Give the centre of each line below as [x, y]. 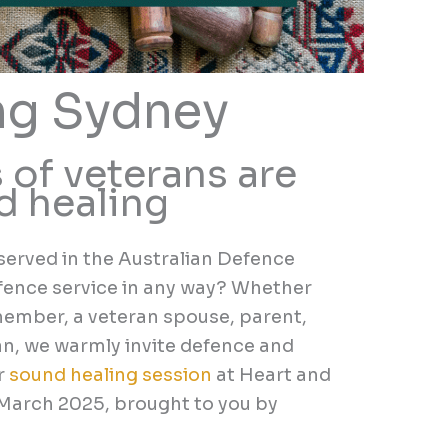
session [179, 374]
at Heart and [274, 374]
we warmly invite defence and [159, 345]
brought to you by [196, 403]
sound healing [76, 374]
